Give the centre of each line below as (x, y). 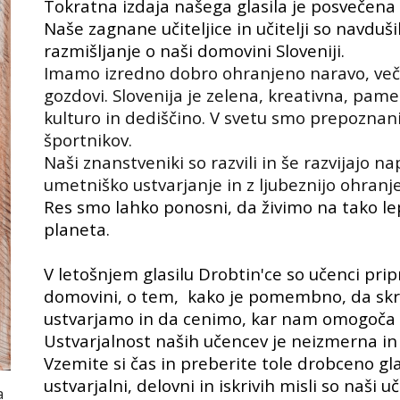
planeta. (77, 229)
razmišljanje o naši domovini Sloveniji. (195, 50)
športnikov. (88, 140)
